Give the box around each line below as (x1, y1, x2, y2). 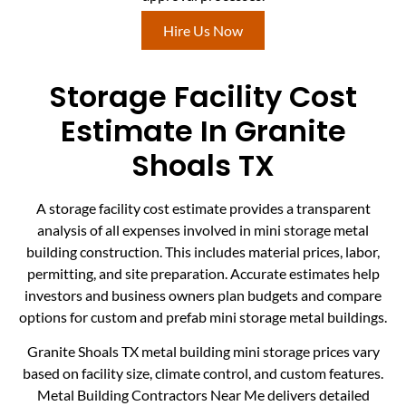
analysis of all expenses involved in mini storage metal (37, 221, 369, 239)
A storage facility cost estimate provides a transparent (35, 199, 371, 217)
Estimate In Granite (60, 111, 346, 152)
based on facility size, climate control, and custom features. (23, 364, 383, 382)
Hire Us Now (163, 21, 243, 39)
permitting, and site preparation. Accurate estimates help (26, 265, 380, 283)
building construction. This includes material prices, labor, (26, 243, 380, 261)
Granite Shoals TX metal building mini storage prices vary (26, 343, 380, 361)
